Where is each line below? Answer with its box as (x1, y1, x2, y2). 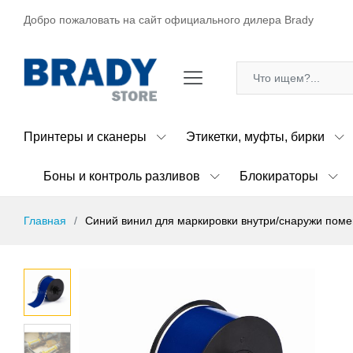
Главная (24, 214, 66, 227)
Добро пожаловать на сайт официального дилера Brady (24, 13, 314, 26)
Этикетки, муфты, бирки (186, 129, 325, 143)
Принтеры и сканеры (24, 129, 147, 143)
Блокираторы (240, 169, 318, 183)
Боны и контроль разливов (43, 169, 200, 183)
